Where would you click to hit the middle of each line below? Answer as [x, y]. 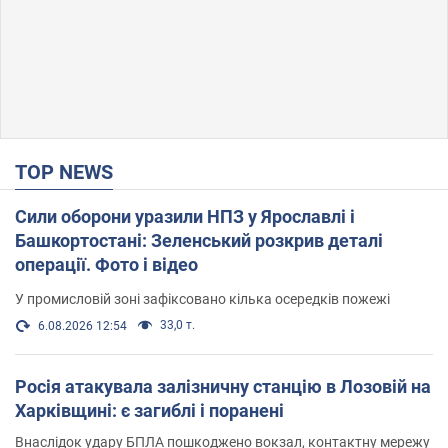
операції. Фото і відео [170, 264]
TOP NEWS [70, 171]
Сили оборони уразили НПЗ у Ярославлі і [185, 216]
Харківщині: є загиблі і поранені [149, 410]
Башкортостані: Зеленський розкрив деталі [199, 240]
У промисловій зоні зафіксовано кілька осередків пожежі [202, 298]
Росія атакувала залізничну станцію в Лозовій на [223, 386]
